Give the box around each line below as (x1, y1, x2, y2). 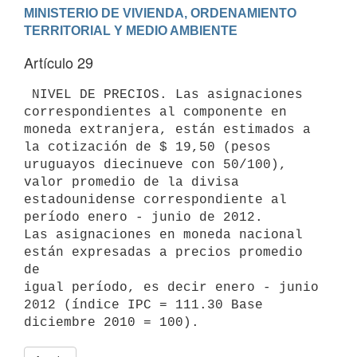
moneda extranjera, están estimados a (24, 122, 311, 137)
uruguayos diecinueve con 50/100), (24, 157, 287, 172)
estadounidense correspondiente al (24, 192, 287, 207)
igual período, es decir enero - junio (24, 280, 319, 295)
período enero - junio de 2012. (24, 210, 263, 225)
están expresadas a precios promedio (24, 245, 303, 260)
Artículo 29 (24, 52, 93, 73)
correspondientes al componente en (24, 104, 287, 120)
